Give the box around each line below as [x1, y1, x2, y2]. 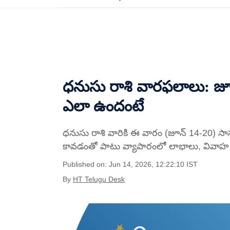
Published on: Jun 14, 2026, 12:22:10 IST [63, 160, 198, 168]
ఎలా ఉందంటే [63, 98, 144, 114]
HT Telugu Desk [73, 175, 125, 183]
